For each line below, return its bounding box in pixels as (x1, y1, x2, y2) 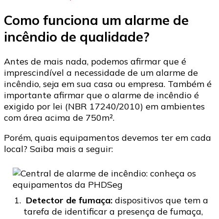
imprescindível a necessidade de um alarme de (4, 67, 198, 79)
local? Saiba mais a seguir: (4, 143, 113, 155)
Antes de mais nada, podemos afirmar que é (4, 56, 186, 67)
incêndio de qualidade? (4, 28, 150, 45)
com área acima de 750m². (4, 112, 114, 124)
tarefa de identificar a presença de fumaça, (23, 206, 203, 218)
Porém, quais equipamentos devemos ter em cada (4, 132, 211, 144)
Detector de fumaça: (26, 195, 115, 206)
